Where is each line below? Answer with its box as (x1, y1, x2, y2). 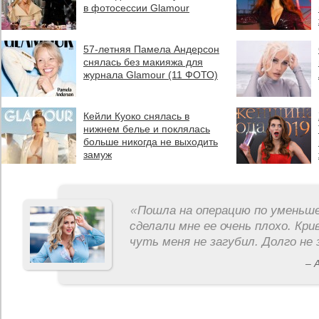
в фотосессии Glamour (83, 2, 189, 14)
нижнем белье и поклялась (83, 123, 210, 135)
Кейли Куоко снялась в (83, 110, 189, 122)
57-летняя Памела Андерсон (83, 43, 219, 55)
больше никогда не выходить (83, 136, 218, 147)
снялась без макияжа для (83, 56, 203, 68)
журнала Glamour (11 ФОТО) (83, 69, 218, 80)
